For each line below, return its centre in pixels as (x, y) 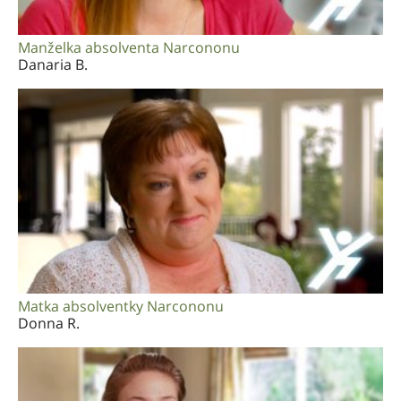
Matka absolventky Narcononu (121, 306)
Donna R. (49, 323)
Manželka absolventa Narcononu (129, 47)
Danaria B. (53, 64)
